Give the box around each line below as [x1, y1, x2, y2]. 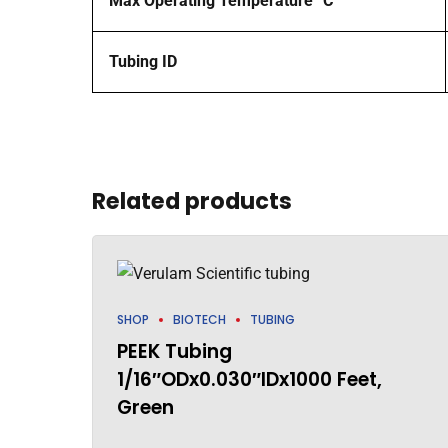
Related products [92, 184, 292, 217]
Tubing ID [109, 51, 177, 71]
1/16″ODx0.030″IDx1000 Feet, [117, 365, 382, 393]
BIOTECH [173, 310, 226, 328]
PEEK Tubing [117, 337, 232, 365]
